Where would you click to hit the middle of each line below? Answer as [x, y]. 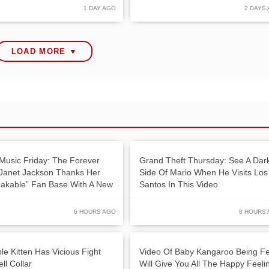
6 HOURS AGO [95, 211]
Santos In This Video [179, 184]
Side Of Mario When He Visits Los [204, 172]
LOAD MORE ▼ [44, 51]
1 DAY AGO [100, 8]
